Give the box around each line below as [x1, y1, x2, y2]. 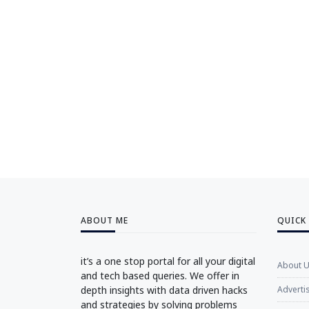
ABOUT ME [81, 214, 128, 226]
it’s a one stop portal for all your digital [81, 254, 255, 268]
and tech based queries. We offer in [81, 268, 239, 282]
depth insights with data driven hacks [81, 283, 248, 297]
